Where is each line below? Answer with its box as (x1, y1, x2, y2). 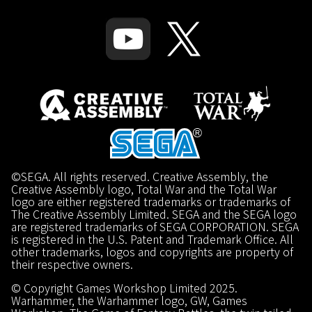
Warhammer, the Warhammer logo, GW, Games (11, 291, 247, 309)
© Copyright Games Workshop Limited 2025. (11, 279, 237, 296)
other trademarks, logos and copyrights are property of (11, 242, 293, 260)
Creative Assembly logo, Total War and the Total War (11, 180, 276, 197)
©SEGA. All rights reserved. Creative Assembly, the (11, 167, 268, 185)
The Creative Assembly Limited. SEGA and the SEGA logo (11, 205, 297, 222)
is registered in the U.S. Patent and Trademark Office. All (11, 230, 293, 247)
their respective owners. (11, 255, 133, 272)
